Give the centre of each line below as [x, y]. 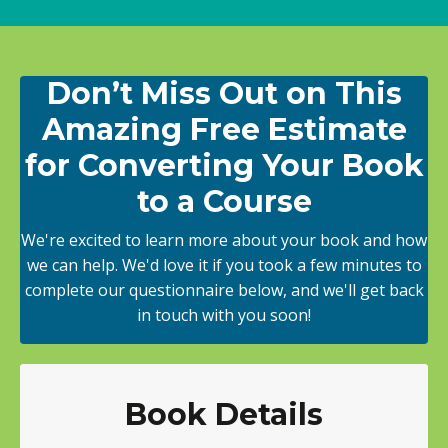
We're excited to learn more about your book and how [224, 239]
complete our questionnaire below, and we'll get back [224, 289]
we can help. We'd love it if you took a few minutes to [224, 264]
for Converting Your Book [224, 165]
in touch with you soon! [224, 314]
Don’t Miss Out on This [224, 93]
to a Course [224, 201]
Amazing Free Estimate [224, 129]
